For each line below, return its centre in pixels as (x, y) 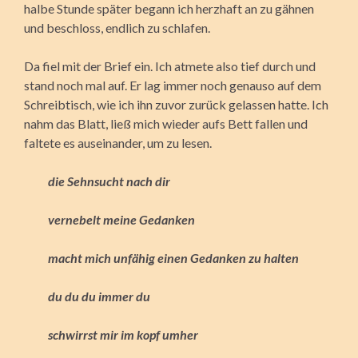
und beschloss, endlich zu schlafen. (117, 27)
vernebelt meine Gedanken (121, 219)
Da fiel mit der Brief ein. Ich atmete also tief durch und (170, 66)
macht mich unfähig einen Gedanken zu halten (173, 257)
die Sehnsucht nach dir (109, 181)
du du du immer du (99, 296)
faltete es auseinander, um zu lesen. (118, 142)
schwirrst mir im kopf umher (123, 334)
